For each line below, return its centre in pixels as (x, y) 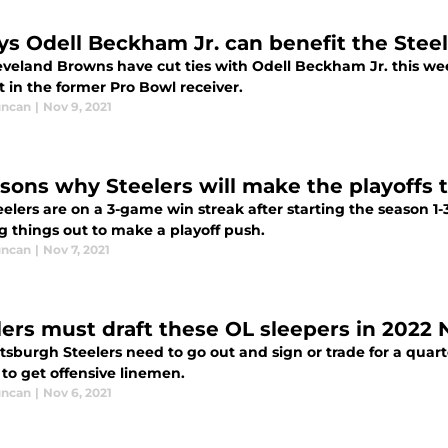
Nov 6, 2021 (77, 393)
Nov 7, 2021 (76, 250)
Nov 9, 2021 (77, 107)
